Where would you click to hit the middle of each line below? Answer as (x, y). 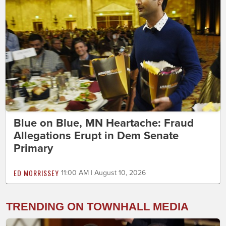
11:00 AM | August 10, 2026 (103, 173)
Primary (33, 149)
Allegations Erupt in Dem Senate (96, 136)
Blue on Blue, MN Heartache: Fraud (104, 123)
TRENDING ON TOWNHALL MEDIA (97, 207)
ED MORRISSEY (36, 173)
